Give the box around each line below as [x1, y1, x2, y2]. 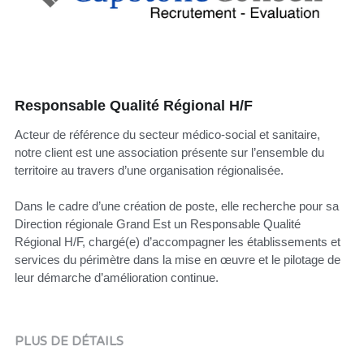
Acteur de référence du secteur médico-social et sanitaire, [14, 128, 320, 141]
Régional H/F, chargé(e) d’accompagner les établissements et [14, 235, 340, 249]
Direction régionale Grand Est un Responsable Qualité [14, 217, 301, 231]
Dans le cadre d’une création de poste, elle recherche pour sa [14, 199, 339, 213]
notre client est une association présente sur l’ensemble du [14, 145, 324, 159]
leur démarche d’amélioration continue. [14, 271, 219, 284]
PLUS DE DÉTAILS [14, 334, 123, 349]
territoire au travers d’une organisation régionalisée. [14, 163, 284, 177]
